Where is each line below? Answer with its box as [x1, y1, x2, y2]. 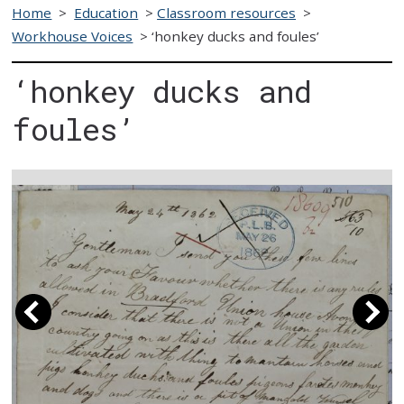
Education [74, 3, 139, 22]
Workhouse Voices [12, 26, 133, 45]
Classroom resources [157, 3, 297, 22]
